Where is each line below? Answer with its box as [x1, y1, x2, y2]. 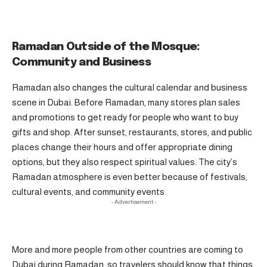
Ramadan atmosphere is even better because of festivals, [12, 171, 247, 182]
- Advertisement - [111, 198, 156, 205]
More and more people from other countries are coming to [12, 244, 243, 255]
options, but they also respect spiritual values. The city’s [12, 156, 237, 167]
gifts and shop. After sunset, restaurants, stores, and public [12, 126, 252, 137]
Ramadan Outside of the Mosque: [12, 41, 200, 53]
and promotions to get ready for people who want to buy [12, 111, 238, 122]
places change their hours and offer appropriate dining [12, 141, 232, 152]
